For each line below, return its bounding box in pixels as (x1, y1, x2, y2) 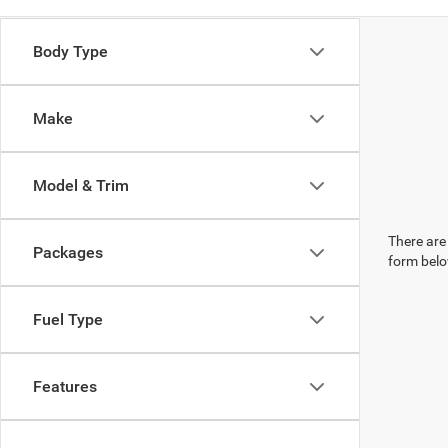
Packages (33, 243, 103, 262)
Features (33, 377, 97, 396)
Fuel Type (33, 310, 103, 329)
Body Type (33, 42, 108, 61)
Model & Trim (33, 176, 129, 195)
